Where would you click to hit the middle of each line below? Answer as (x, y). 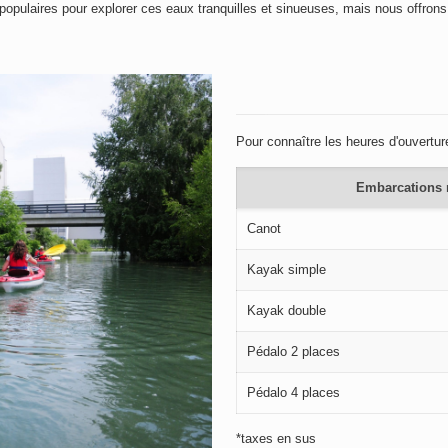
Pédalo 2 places (293, 351)
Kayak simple (286, 269)
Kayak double (286, 310)
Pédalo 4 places (293, 392)
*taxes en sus (276, 438)
